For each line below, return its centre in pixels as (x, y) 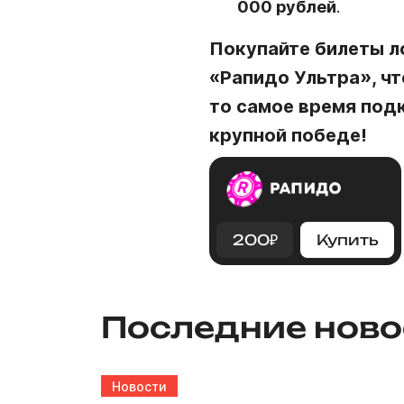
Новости (139, 386)
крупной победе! (288, 135)
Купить (347, 240)
